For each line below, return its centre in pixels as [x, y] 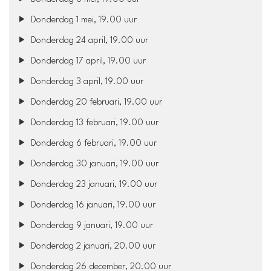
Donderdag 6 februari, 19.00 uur [93, 143]
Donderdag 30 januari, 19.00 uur [94, 164]
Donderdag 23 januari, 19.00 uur [93, 184]
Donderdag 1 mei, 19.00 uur [83, 20]
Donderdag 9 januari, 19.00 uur [91, 226]
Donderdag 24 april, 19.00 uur [89, 41]
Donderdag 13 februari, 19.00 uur [94, 123]
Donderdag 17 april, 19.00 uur [87, 61]
